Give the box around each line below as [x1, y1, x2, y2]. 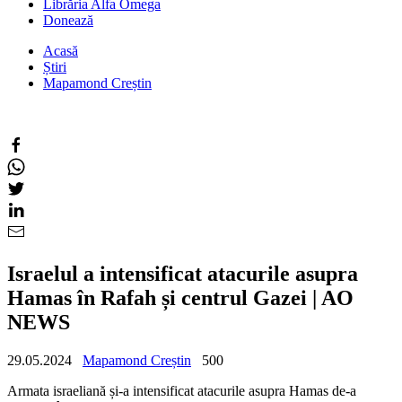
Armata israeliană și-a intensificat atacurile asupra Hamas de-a [7, 382, 356, 398]
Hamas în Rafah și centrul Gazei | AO [7, 285, 354, 310]
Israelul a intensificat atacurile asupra [7, 261, 358, 285]
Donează [43, 13, 93, 28]
